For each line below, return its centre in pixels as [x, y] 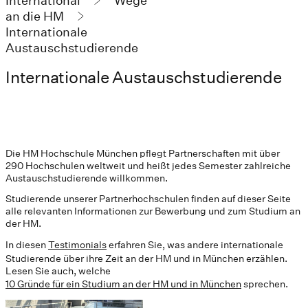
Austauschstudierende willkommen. [87, 178]
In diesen [27, 244]
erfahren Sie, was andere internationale [195, 244]
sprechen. [265, 284]
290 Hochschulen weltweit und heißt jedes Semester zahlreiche [148, 165]
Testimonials [77, 244]
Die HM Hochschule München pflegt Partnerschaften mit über [143, 153]
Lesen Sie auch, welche [58, 271]
